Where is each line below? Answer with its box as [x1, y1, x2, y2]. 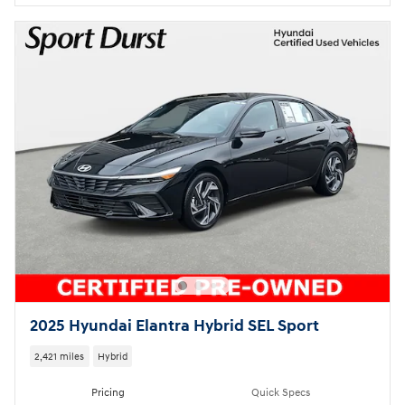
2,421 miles [34, 350, 85, 363]
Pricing [91, 386, 125, 400]
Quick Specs [251, 386, 310, 400]
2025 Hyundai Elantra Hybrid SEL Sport [30, 316, 319, 337]
